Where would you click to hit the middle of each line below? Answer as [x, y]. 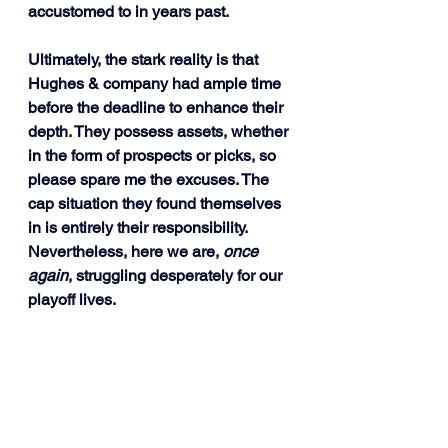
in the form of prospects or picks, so [154, 156]
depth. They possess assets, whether [160, 132]
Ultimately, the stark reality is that [145, 60]
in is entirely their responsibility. [139, 228]
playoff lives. [72, 300]
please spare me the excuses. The [150, 180]
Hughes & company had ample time [156, 84]
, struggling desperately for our [177, 276]
